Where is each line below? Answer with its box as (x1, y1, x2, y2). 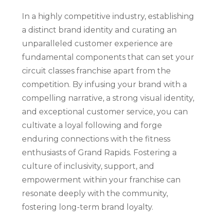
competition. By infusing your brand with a (21, 79, 187, 89)
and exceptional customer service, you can (21, 107, 188, 116)
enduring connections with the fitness (21, 134, 170, 144)
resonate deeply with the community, (21, 188, 168, 198)
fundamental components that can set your (21, 52, 194, 62)
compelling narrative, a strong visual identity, (21, 93, 194, 103)
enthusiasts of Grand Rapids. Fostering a (21, 147, 177, 157)
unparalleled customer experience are (21, 38, 173, 48)
